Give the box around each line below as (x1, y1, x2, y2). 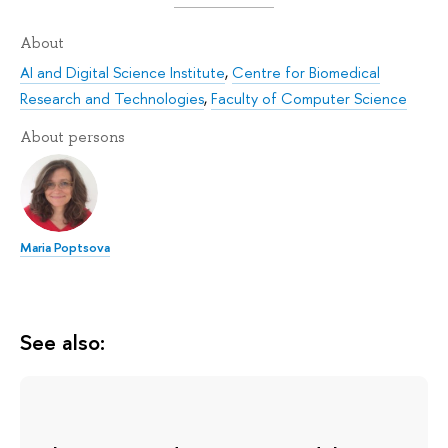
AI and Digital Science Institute (20, 62, 225, 84)
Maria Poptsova (20, 237, 110, 256)
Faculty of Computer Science (211, 88, 407, 110)
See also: (20, 326, 105, 357)
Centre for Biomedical (232, 62, 380, 84)
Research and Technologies (20, 88, 204, 110)
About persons (20, 127, 125, 148)
